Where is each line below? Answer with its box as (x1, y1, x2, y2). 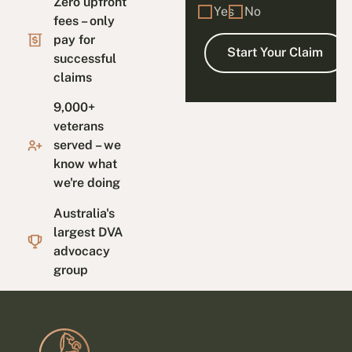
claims (53, 70, 93, 86)
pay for (53, 32, 96, 48)
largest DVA (53, 224, 124, 240)
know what (53, 156, 118, 172)
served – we (53, 137, 122, 153)
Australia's (53, 205, 115, 221)
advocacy (53, 243, 111, 258)
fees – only (53, 13, 115, 29)
